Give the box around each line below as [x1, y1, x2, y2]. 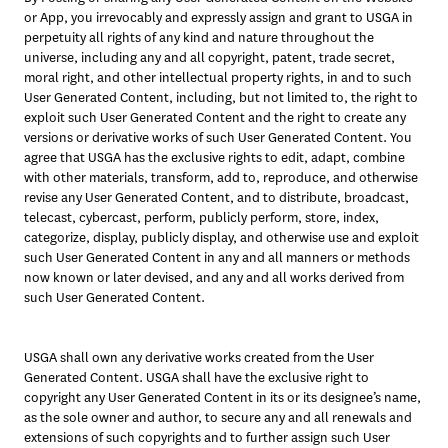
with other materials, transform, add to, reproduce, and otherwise [24, 168, 418, 187]
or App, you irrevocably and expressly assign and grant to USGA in [24, 8, 413, 27]
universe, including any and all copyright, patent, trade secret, [24, 48, 395, 67]
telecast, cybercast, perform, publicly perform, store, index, [24, 208, 379, 227]
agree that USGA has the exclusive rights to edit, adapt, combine [24, 148, 405, 167]
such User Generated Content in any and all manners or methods [24, 248, 410, 267]
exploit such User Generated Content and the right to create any [24, 108, 406, 127]
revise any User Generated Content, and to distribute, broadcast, [24, 188, 409, 207]
